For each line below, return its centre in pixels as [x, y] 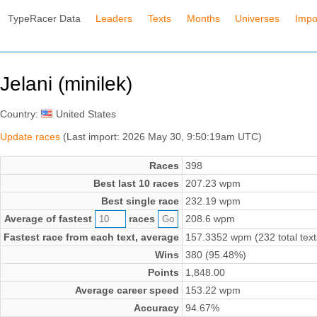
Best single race [140, 201]
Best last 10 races [136, 184]
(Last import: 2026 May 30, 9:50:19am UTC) [161, 137]
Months [203, 18]
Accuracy [156, 308]
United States [86, 114]
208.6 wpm [210, 219]
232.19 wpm [213, 201]
